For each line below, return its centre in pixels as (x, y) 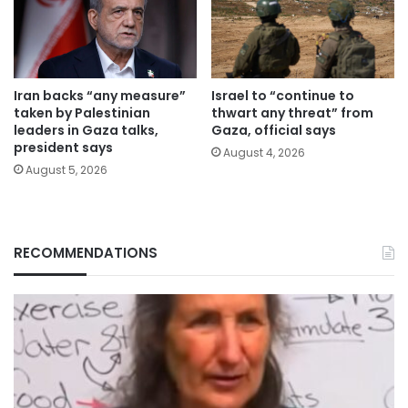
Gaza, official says (274, 131)
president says (63, 148)
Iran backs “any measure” (100, 96)
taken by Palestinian (82, 113)
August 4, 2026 (264, 153)
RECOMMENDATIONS (86, 253)
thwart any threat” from (292, 113)
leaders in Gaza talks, (86, 131)
